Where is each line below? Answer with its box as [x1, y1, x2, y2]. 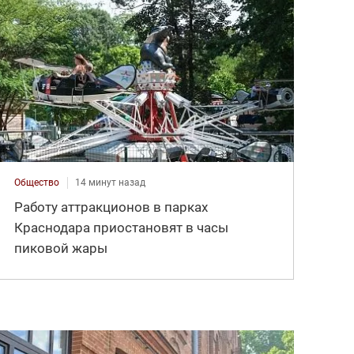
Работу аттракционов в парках [14, 199, 209, 216]
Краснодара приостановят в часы [14, 220, 229, 236]
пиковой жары [14, 240, 108, 257]
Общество [14, 177, 60, 189]
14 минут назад [75, 177, 146, 189]
